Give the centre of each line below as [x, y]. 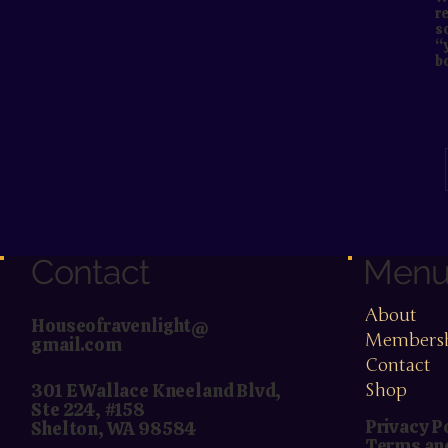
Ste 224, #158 [88, 410]
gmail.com [76, 345]
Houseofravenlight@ [120, 326]
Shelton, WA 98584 [114, 429]
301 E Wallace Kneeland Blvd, [158, 391]
